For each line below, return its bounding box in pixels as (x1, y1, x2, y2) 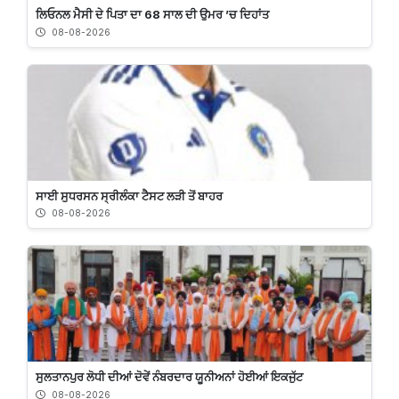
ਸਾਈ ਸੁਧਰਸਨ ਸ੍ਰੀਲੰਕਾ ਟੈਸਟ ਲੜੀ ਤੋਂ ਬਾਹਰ (36, 188, 223, 203)
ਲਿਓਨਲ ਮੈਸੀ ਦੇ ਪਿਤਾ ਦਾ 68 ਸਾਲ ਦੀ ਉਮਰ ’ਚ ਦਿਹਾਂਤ (36, 7, 269, 22)
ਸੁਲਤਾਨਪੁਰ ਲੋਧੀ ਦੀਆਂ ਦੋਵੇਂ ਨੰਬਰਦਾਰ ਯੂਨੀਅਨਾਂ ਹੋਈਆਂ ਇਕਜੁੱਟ (36, 370, 303, 385)
